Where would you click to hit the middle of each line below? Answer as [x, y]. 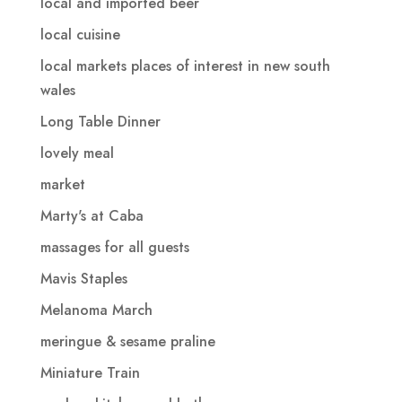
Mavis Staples [83, 278]
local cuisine [80, 34]
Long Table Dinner [100, 121]
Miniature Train [90, 372]
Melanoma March [96, 310]
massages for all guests [114, 247]
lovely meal [77, 153]
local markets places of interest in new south [185, 66]
